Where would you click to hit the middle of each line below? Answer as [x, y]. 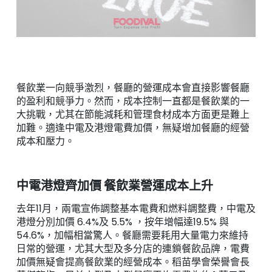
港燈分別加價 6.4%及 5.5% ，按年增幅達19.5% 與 [122, 222]
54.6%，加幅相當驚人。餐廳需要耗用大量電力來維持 [132, 236]
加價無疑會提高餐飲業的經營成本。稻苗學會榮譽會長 [133, 262]
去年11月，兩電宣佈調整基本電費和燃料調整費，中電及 [136, 209]
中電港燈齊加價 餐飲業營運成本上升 [114, 185]
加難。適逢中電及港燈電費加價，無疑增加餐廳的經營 [133, 127]
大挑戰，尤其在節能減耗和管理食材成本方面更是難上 [133, 114]
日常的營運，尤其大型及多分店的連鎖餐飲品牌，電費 [133, 249]
